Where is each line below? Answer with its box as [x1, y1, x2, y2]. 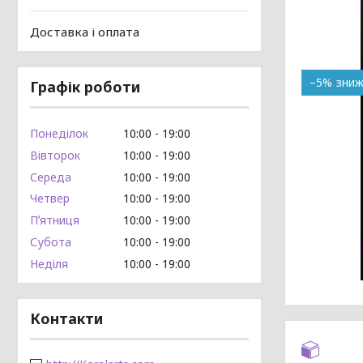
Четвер [30, 190, 70, 207]
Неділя [30, 255, 68, 271]
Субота [30, 233, 71, 250]
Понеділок [30, 126, 88, 141]
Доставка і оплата [30, 23, 139, 41]
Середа [30, 169, 71, 185]
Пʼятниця [30, 212, 79, 228]
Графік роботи [30, 77, 140, 97]
